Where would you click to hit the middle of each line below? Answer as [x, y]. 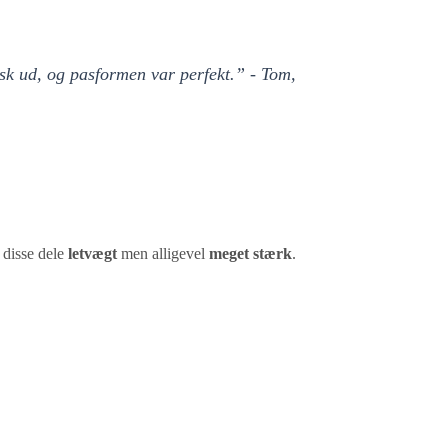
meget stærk [250, 254]
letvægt [92, 254]
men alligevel [163, 254]
